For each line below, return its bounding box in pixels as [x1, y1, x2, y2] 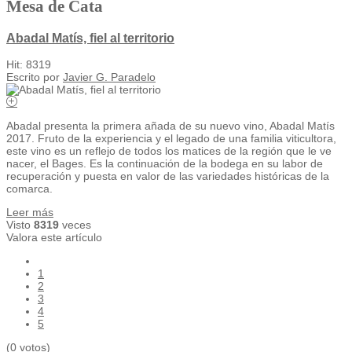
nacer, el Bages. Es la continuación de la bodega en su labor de [6, 157, 323, 170]
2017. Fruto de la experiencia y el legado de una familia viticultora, [6, 132, 336, 145]
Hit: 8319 [6, 58, 51, 71]
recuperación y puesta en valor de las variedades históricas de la [6, 170, 329, 183]
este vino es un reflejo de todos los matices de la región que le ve [6, 145, 332, 158]
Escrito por [6, 71, 63, 84]
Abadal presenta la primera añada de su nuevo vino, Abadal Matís [6, 119, 335, 133]
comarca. [6, 182, 53, 196]
